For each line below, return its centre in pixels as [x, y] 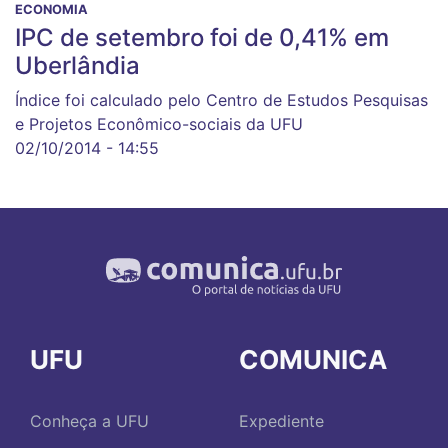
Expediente [281, 421]
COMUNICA [313, 359]
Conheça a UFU [89, 421]
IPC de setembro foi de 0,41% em [202, 37]
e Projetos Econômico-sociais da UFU [159, 123]
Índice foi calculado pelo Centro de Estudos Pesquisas [221, 99]
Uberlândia [77, 65]
